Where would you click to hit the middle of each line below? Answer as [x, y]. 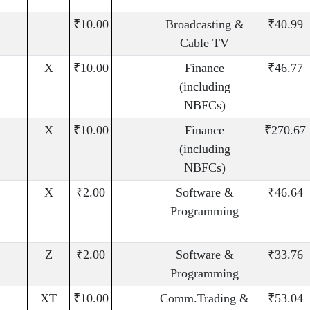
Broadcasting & [204, 25]
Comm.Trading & [204, 299]
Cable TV [204, 43]
